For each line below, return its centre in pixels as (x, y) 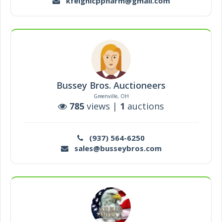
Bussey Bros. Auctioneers (111, 85)
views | (102, 106)
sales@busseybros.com (115, 148)
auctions (144, 106)
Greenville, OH (111, 96)
